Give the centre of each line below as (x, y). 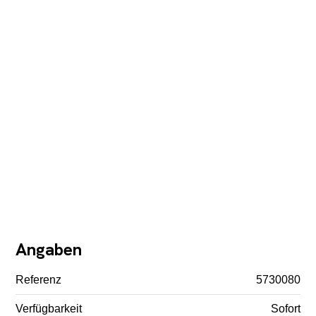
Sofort (285, 308)
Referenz (39, 279)
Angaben (49, 250)
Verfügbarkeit (49, 308)
